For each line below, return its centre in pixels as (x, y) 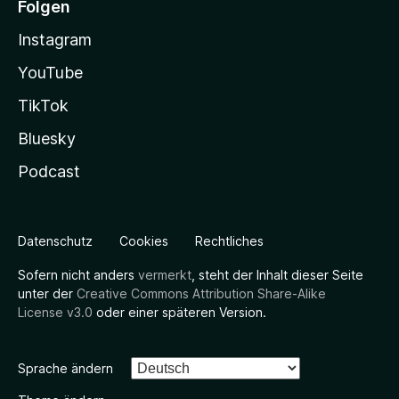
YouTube (50, 73)
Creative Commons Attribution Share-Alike (201, 294)
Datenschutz (55, 241)
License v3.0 (55, 313)
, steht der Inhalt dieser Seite (277, 275)
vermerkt (165, 275)
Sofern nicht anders (78, 275)
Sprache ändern (65, 369)
